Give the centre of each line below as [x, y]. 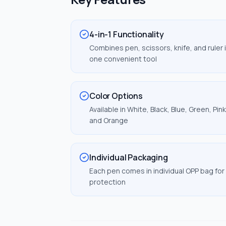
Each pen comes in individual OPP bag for [157, 171]
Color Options [116, 96]
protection [107, 182]
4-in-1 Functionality [127, 34]
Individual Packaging [129, 157]
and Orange [109, 120]
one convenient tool [123, 59]
